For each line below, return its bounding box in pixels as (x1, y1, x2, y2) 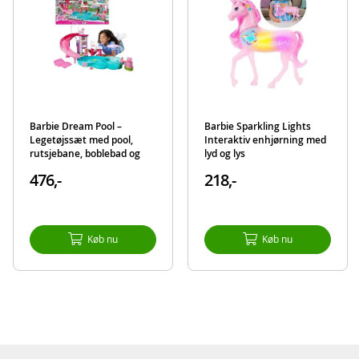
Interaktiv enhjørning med (204, 132, 326, 147)
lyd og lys (204, 146, 245, 160)
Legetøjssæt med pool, (30, 132, 134, 147)
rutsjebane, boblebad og (30, 146, 141, 160)
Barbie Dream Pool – (30, 119, 123, 133)
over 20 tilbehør (30, 159, 103, 174)
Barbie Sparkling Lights (204, 119, 311, 133)
